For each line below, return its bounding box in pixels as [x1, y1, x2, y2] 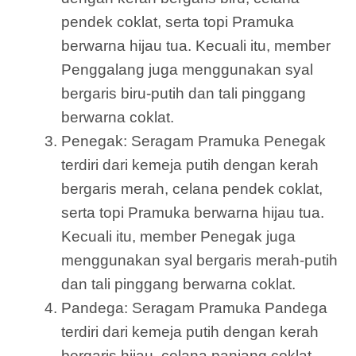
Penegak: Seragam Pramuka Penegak [61, 133, 326, 150]
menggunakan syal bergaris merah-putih [61, 252, 338, 269]
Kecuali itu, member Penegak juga [61, 228, 296, 246]
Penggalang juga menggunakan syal [61, 61, 313, 79]
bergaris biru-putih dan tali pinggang [61, 85, 306, 103]
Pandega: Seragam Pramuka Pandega [61, 300, 327, 317]
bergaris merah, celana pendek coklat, [61, 180, 323, 198]
